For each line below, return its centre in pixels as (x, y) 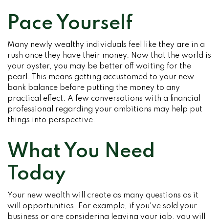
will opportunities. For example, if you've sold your (102, 206)
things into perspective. (51, 120)
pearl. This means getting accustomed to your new (101, 77)
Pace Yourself (70, 23)
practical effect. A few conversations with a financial (104, 99)
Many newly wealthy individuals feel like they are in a (106, 45)
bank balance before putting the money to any (94, 88)
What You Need (81, 152)
